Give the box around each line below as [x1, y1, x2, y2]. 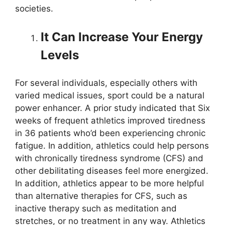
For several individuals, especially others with [15, 78, 197, 88]
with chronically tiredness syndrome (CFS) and [15, 153, 203, 163]
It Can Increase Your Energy [41, 29, 203, 44]
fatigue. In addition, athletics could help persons [15, 141, 209, 151]
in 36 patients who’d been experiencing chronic [15, 128, 205, 138]
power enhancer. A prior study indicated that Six [15, 103, 210, 113]
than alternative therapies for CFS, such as [15, 191, 187, 201]
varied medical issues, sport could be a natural [15, 90, 204, 100]
